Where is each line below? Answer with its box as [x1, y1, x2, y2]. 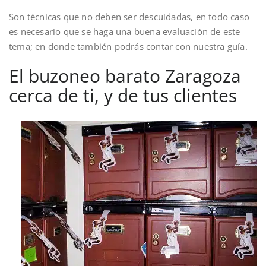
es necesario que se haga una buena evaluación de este [9, 25, 240, 37]
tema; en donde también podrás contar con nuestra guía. [9, 40, 248, 52]
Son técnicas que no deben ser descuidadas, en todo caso [9, 10, 250, 23]
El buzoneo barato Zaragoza [9, 63, 241, 88]
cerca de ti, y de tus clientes [9, 83, 237, 107]
